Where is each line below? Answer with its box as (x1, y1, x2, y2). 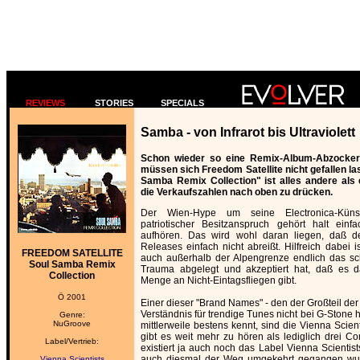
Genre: (59, 310, 85, 319)
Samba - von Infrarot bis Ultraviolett (141, 125, 355, 139)
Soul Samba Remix (28, 259, 116, 270)
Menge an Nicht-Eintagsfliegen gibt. (141, 275, 297, 286)
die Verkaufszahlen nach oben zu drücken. (141, 186, 333, 198)
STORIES (94, 98, 133, 108)
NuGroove (53, 319, 91, 328)
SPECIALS (160, 98, 204, 108)
